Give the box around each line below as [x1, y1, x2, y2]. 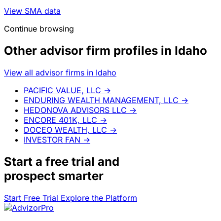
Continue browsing [4, 24, 74, 34]
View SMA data [4, 6, 61, 16]
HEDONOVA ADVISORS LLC [24, 105, 127, 115]
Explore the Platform [61, 192, 137, 203]
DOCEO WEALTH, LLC [24, 124, 107, 135]
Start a [4, 154, 45, 169]
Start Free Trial [4, 192, 61, 203]
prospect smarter [4, 168, 104, 183]
